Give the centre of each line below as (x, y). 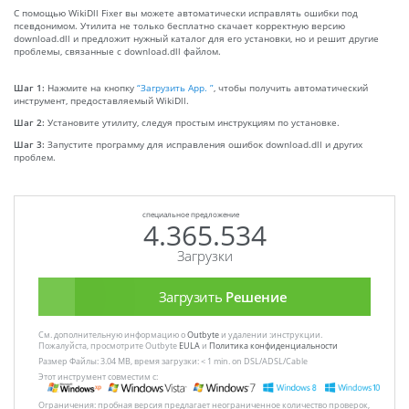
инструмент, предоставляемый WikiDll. (101, 101)
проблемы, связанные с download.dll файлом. (117, 52)
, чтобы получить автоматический (291, 88)
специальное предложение (191, 215)
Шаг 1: (31, 88)
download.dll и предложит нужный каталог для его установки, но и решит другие (196, 39)
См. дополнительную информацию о (113, 335)
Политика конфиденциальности (273, 346)
